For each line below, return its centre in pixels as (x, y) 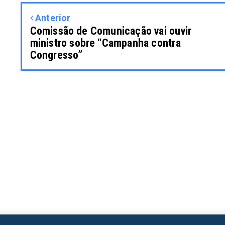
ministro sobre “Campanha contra (105, 43)
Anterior (52, 18)
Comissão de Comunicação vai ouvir (111, 31)
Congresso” (56, 55)
